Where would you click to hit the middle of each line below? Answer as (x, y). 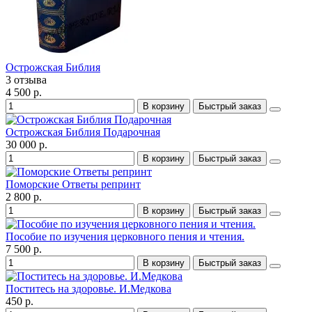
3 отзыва (26, 79)
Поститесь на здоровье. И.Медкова (88, 288)
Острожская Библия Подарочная (83, 132)
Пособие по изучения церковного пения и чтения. (125, 236)
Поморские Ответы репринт (73, 184)
